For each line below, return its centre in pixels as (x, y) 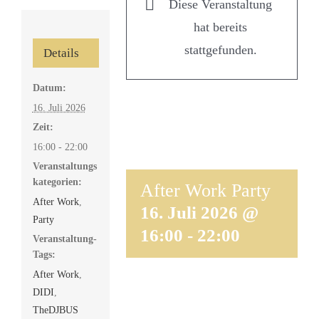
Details (61, 53)
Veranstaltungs (64, 166)
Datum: (49, 88)
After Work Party (206, 191)
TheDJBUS (55, 310)
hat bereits (221, 27)
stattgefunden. (220, 50)
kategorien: (57, 182)
